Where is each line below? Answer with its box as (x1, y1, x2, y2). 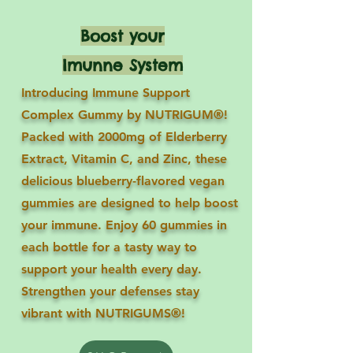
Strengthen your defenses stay (21, 283, 199, 299)
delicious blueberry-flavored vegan (21, 173, 225, 188)
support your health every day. (21, 261, 202, 277)
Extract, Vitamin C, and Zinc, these (21, 150, 227, 166)
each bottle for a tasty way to (21, 239, 197, 255)
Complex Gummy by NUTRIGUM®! (21, 106, 228, 122)
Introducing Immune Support (21, 84, 190, 100)
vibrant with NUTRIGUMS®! (21, 305, 185, 321)
